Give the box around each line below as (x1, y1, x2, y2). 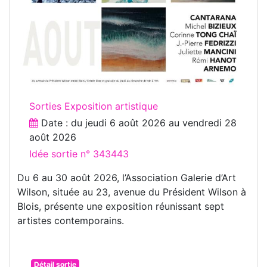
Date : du (38, 117, 85, 129)
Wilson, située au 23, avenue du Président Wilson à (17, 186, 246, 198)
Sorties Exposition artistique (29, 100, 158, 113)
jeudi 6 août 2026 (85, 117, 166, 129)
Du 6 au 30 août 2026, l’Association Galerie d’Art (17, 172, 236, 184)
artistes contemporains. (17, 215, 124, 227)
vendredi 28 (182, 117, 237, 129)
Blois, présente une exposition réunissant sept (17, 200, 224, 213)
